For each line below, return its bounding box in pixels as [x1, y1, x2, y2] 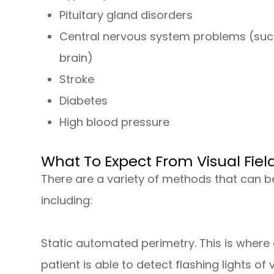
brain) [59, 50, 94, 66]
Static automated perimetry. [41, 235, 197, 251]
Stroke [59, 72, 95, 87]
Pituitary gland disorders [59, 7, 193, 23]
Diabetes [59, 93, 108, 109]
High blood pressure [59, 114, 170, 130]
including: [41, 193, 93, 209]
